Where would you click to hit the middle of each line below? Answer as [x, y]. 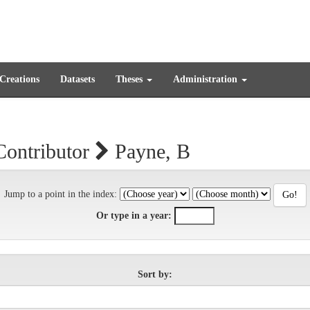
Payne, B [150, 151]
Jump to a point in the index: [60, 194]
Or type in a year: [134, 216]
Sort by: [155, 274]
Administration [207, 79]
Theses [130, 79]
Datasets [77, 79]
